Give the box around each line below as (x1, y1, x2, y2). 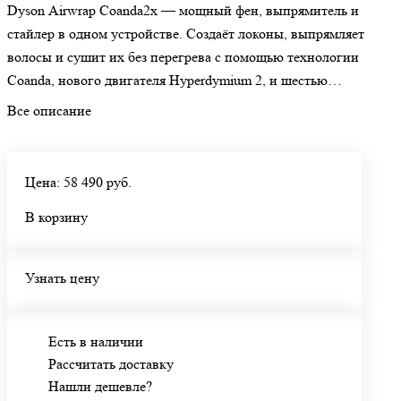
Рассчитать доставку (48, 355, 174, 373)
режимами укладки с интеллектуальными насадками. (7, 95, 334, 113)
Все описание (7, 102, 91, 120)
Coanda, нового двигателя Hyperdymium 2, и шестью (7, 72, 328, 90)
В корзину (25, 209, 88, 226)
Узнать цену (25, 269, 99, 287)
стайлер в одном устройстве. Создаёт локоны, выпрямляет (7, 25, 364, 43)
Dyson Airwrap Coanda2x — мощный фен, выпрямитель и (7, 2, 359, 20)
